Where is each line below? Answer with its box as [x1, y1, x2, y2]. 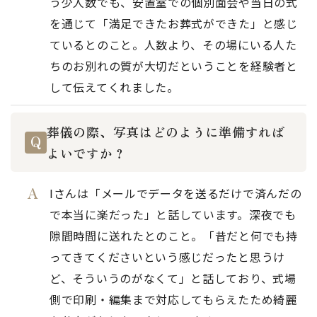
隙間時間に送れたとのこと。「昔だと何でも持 [50, 227, 298, 244]
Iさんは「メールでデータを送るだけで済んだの [50, 185, 302, 202]
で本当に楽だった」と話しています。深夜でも [50, 206, 296, 223]
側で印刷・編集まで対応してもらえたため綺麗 [50, 291, 297, 308]
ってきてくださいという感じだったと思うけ [50, 248, 285, 265]
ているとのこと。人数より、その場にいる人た [50, 36, 297, 53]
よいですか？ [47, 144, 127, 162]
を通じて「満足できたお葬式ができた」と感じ [50, 15, 298, 32]
